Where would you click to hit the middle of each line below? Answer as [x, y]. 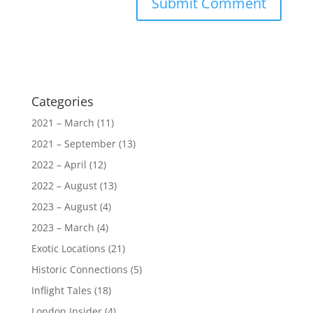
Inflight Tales [61, 290]
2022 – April [59, 164]
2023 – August [64, 206]
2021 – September [73, 143]
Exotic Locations [68, 248]
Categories [62, 101]
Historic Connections [79, 269]
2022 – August [64, 185]
